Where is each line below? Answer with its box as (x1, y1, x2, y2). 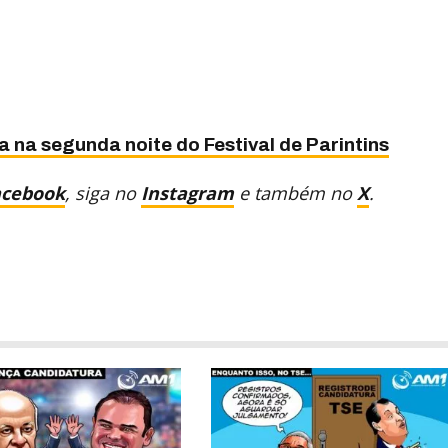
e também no (234, 180, 358, 205)
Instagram (141, 180, 235, 205)
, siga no (65, 180, 142, 205)
